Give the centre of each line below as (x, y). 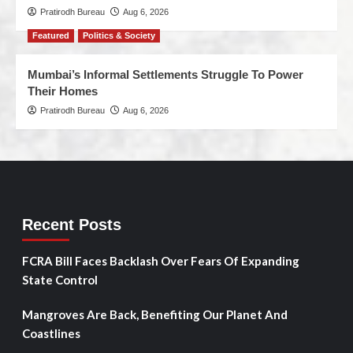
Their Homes (63, 91)
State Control (59, 279)
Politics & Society (119, 35)
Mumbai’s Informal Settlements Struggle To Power (165, 74)
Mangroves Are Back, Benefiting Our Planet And (154, 314)
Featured (51, 35)
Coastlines (51, 333)
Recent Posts (71, 224)
